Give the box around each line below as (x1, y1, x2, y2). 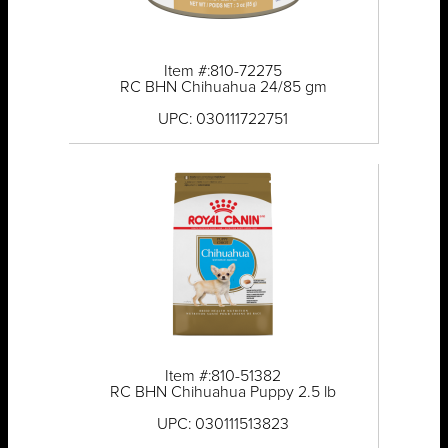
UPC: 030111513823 (157, 416, 290, 433)
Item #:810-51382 (165, 368, 282, 385)
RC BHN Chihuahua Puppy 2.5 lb (110, 384, 337, 401)
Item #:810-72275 (164, 63, 283, 80)
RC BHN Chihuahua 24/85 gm (119, 79, 327, 96)
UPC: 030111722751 (158, 111, 289, 128)
